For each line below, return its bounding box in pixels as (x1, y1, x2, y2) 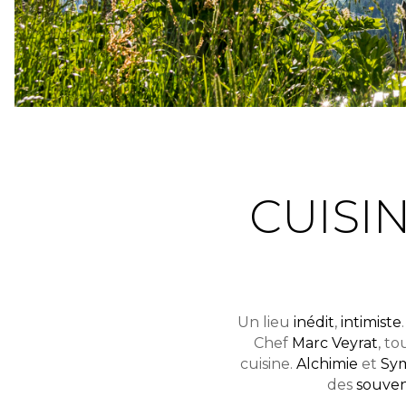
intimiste (340, 314, 401, 331)
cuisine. (239, 355, 296, 372)
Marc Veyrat (291, 334, 378, 352)
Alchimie (295, 355, 358, 372)
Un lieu (237, 314, 294, 331)
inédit (293, 314, 334, 331)
